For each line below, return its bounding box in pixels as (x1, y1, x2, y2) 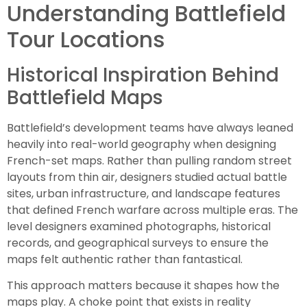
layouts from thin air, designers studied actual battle (7, 169, 287, 185)
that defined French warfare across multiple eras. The (7, 201, 298, 218)
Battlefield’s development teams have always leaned (7, 119, 293, 136)
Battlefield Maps (7, 84, 163, 111)
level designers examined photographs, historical (7, 218, 271, 234)
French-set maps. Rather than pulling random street (7, 152, 292, 169)
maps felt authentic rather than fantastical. (7, 251, 243, 267)
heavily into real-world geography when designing (7, 136, 276, 152)
